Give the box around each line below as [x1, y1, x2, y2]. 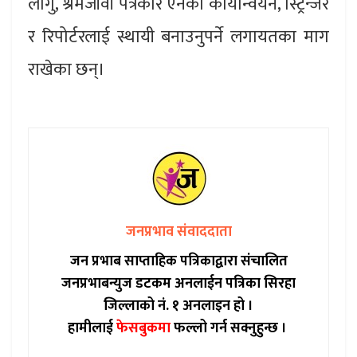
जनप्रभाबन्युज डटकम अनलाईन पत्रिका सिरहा [61, 272, 296, 296]
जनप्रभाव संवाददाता [125, 220, 232, 245]
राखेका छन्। [28, 55, 105, 85]
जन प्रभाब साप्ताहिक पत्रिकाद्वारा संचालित [69, 249, 288, 274]
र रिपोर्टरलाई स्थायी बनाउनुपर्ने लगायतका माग [28, 22, 329, 53]
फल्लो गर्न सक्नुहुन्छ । [170, 316, 287, 341]
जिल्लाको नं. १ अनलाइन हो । [104, 294, 253, 319]
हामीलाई [67, 316, 116, 341]
